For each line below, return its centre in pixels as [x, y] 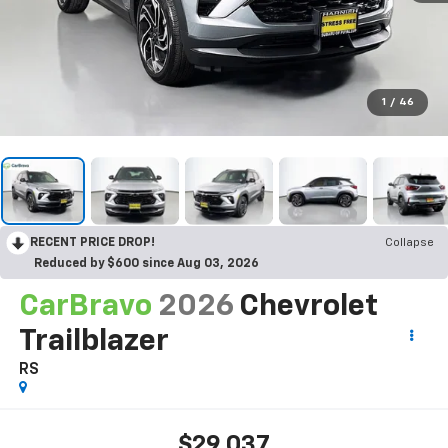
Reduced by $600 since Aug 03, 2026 [146, 263]
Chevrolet [308, 306]
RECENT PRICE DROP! [92, 242]
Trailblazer [93, 341]
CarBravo [85, 306]
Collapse [409, 242]
